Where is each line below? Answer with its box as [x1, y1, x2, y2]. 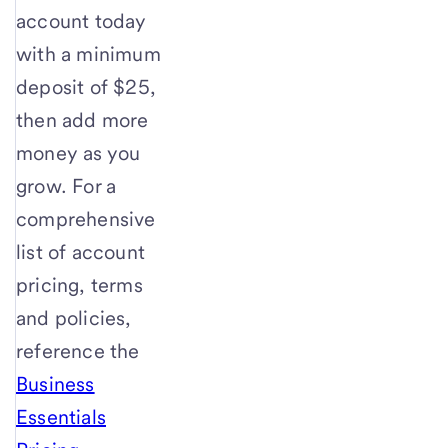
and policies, [16, 305, 132, 330]
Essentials [16, 404, 106, 429]
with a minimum [16, 41, 161, 66]
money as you [16, 140, 141, 165]
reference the [16, 338, 140, 363]
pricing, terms [16, 272, 143, 297]
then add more [16, 107, 149, 132]
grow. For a [16, 173, 117, 198]
